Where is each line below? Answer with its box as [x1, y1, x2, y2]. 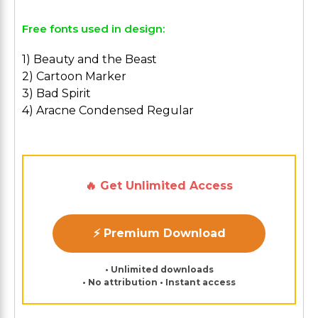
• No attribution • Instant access [82, 277, 236, 287]
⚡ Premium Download [92, 226, 226, 240]
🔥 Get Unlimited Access [85, 179, 233, 192]
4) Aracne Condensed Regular [22, 104, 194, 117]
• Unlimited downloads [104, 264, 214, 275]
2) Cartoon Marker [22, 70, 126, 83]
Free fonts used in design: [22, 22, 165, 35]
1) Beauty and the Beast [22, 53, 157, 66]
